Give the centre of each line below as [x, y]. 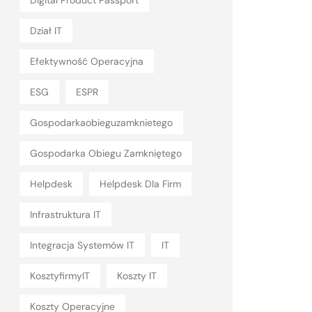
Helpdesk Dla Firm [140, 184]
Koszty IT [137, 276]
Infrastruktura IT [65, 214]
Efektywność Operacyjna [87, 61]
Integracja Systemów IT [82, 245]
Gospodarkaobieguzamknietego [101, 123]
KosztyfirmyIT [60, 276]
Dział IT [46, 31]
